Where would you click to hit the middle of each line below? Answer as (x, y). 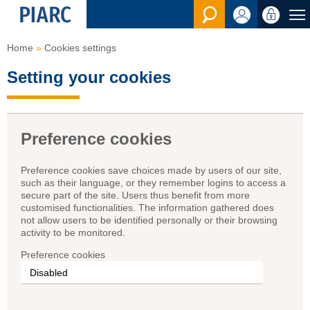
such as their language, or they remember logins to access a (153, 182)
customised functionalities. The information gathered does (147, 207)
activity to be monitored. (73, 232)
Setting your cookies (89, 77)
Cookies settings (80, 48)
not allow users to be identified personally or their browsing (149, 220)
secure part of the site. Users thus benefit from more (135, 195)
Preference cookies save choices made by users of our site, (151, 170)
